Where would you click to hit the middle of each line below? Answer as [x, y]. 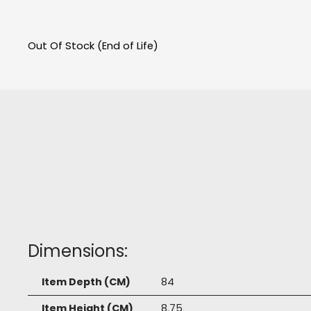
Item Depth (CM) [86, 282]
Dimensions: [78, 251]
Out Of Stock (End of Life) [93, 46]
